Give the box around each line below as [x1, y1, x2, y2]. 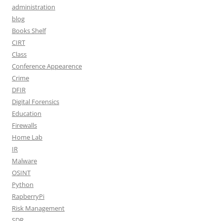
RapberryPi [12, 192, 44, 201]
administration [12, 2, 55, 11]
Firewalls [12, 121, 37, 130]
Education [12, 109, 41, 118]
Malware [12, 156, 37, 165]
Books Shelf [12, 26, 46, 35]
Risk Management [12, 204, 65, 213]
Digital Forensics [12, 97, 59, 106]
